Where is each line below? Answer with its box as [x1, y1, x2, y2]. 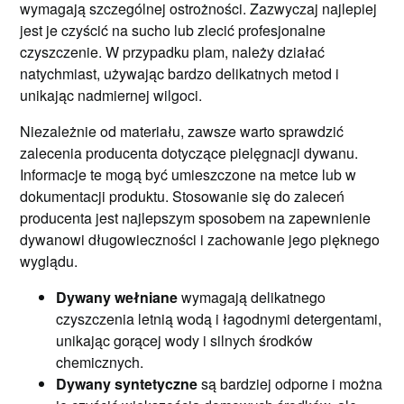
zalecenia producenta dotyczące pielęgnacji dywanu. [20, 142, 359, 163]
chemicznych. [56, 352, 144, 372]
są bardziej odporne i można [197, 373, 383, 394]
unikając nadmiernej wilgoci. [20, 85, 203, 106]
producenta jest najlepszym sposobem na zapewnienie [20, 207, 372, 228]
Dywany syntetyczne [56, 373, 198, 394]
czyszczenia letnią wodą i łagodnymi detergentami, [56, 308, 382, 329]
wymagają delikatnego [178, 287, 326, 308]
